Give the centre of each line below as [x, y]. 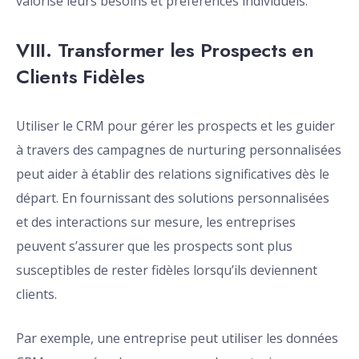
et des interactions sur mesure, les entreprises [156, 222]
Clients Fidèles [81, 77]
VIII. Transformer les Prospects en [165, 50]
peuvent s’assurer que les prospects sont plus [154, 246]
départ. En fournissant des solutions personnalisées [173, 198]
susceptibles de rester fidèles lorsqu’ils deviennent [167, 270]
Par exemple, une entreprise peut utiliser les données [177, 339]
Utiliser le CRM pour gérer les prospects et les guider [175, 126]
